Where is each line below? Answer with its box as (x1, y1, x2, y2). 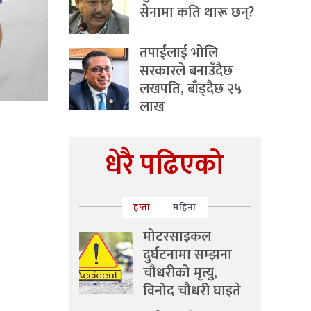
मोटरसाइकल (143, 225, 211, 249)
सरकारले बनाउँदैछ (140, 59, 233, 83)
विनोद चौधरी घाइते (143, 279, 241, 303)
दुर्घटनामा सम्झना (143, 243, 232, 267)
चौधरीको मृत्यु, (143, 261, 217, 285)
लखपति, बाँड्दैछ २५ (140, 77, 242, 101)
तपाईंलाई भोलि (140, 41, 218, 65)
